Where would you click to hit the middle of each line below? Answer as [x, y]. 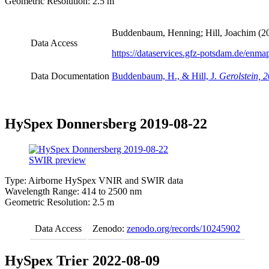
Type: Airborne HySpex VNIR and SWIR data [94, 180]
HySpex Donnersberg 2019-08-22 [106, 123]
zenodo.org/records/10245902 [183, 228]
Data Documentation [70, 76]
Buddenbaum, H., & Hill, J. [165, 76]
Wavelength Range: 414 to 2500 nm [73, 191]
